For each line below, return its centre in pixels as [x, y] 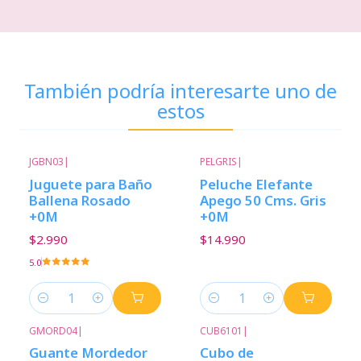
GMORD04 [53, 330]
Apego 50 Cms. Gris [263, 200]
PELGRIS [218, 162]
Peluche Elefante [256, 184]
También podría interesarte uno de [180, 91]
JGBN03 [46, 162]
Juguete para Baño [91, 184]
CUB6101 [221, 330]
